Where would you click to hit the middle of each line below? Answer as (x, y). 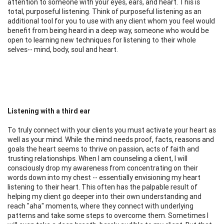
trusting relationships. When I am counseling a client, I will (97, 158)
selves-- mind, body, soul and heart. (63, 49)
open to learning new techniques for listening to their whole (102, 40)
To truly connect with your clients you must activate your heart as (112, 130)
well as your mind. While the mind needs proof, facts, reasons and (111, 139)
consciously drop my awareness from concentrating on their (103, 168)
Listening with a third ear (49, 111)
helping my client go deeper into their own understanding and (104, 196)
